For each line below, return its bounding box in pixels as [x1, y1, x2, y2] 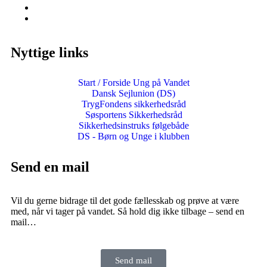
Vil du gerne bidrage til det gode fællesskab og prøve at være [11, 195, 239, 206]
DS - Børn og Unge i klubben [77, 131, 190, 142]
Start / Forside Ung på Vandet [77, 77, 190, 88]
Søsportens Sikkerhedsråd [85, 110, 182, 120]
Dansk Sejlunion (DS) [92, 88, 175, 99]
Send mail [115, 256, 152, 266]
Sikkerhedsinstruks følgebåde [78, 120, 189, 131]
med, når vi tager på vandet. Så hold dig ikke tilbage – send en [11, 206, 244, 217]
